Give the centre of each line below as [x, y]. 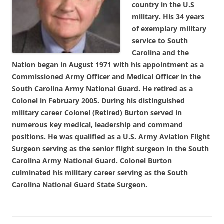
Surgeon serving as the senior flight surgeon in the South [110, 149]
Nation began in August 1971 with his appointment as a [108, 65]
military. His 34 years [168, 17]
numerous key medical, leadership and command [97, 125]
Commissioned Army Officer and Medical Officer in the [106, 77]
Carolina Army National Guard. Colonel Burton [92, 161]
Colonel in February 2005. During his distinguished [98, 101]
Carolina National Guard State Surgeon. [80, 185]
